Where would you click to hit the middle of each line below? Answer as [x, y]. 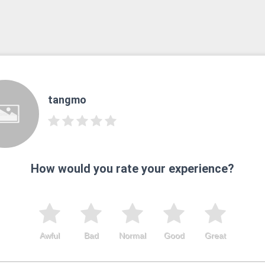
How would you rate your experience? [132, 168]
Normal [132, 235]
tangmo [67, 100]
